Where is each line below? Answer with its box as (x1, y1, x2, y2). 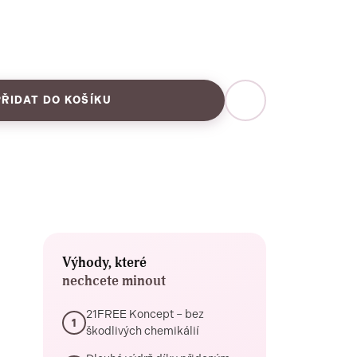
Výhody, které (62, 253, 147, 272)
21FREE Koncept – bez (86, 308, 204, 320)
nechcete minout (62, 272, 166, 290)
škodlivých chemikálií (86, 324, 199, 337)
